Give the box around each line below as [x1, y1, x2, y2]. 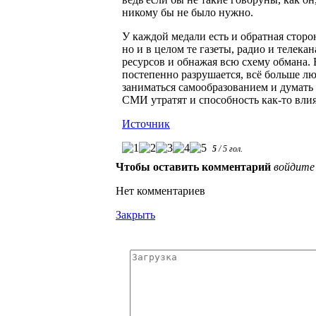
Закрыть [116, 209, 155, 221]
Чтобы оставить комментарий [116, 161, 271, 174]
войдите [274, 161, 315, 174]
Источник [122, 118, 170, 130]
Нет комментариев [116, 185, 205, 197]
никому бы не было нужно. [122, 6, 253, 19]
